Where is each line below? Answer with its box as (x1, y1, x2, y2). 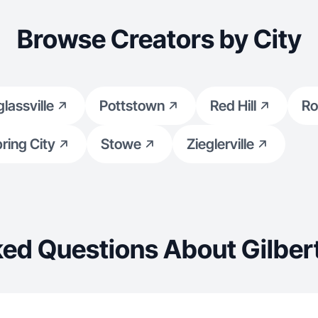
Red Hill (210, 97, 256, 114)
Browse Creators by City (16, 23, 302, 55)
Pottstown (99, 97, 165, 114)
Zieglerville (186, 136, 254, 153)
